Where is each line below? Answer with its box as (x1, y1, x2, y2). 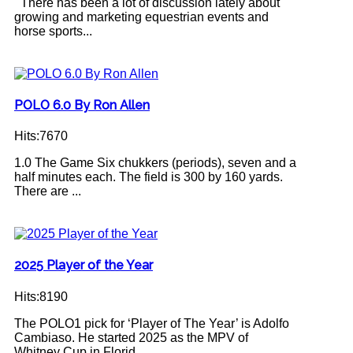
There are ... (14, 184, 81, 199)
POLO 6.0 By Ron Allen (14, 97, 150, 113)
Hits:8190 (14, 289, 68, 303)
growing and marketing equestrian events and (14, 9, 269, 24)
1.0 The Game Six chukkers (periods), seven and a (14, 156, 296, 170)
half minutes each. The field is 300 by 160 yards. (14, 170, 283, 184)
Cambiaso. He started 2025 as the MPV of (14, 330, 248, 344)
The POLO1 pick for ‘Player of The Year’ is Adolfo (14, 316, 289, 330)
